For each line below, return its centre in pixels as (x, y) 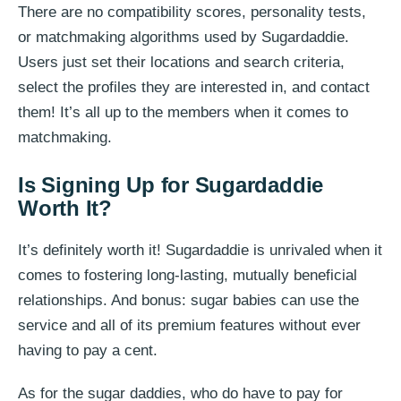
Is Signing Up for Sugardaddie (171, 184)
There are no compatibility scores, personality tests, (192, 12)
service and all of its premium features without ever (189, 325)
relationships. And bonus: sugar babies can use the (188, 300)
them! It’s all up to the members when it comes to (183, 112)
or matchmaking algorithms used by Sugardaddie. (183, 37)
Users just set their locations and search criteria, (181, 62)
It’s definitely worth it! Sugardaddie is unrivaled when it (200, 250)
